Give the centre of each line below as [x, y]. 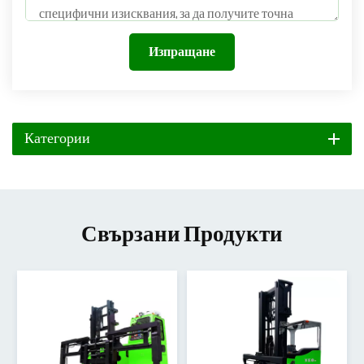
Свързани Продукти [182, 234]
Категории [57, 138]
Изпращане [182, 52]
